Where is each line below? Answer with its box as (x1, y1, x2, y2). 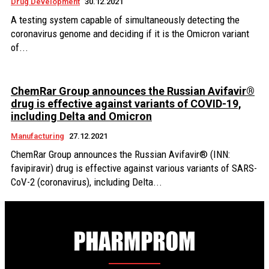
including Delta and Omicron (11, 110, 152, 122)
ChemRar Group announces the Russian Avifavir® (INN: (11, 148, 230, 160)
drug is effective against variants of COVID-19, (11, 97, 241, 110)
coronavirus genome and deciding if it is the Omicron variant (11, 28, 249, 40)
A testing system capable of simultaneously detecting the (11, 14, 240, 26)
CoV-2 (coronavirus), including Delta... (11, 176, 162, 188)
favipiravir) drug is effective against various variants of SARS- (11, 162, 257, 174)
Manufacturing (11, 131, 64, 141)
